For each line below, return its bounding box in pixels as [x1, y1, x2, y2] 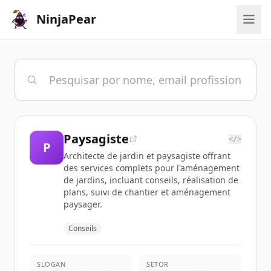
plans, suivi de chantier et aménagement [64, 186, 230, 198]
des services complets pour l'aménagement [64, 162, 240, 174]
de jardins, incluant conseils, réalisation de [64, 174, 238, 186]
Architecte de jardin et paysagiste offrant [64, 150, 230, 162]
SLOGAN [37, 260, 66, 269]
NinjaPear [36, 11, 96, 27]
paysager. [64, 198, 102, 210]
